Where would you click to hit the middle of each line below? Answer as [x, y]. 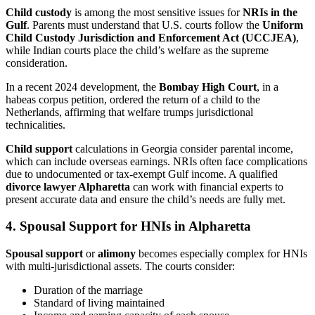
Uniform [283, 25]
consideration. [37, 63]
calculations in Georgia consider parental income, [183, 148]
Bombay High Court [208, 86]
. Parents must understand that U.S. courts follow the [144, 25]
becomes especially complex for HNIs [221, 253]
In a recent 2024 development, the [82, 86]
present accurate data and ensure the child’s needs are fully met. [146, 199]
